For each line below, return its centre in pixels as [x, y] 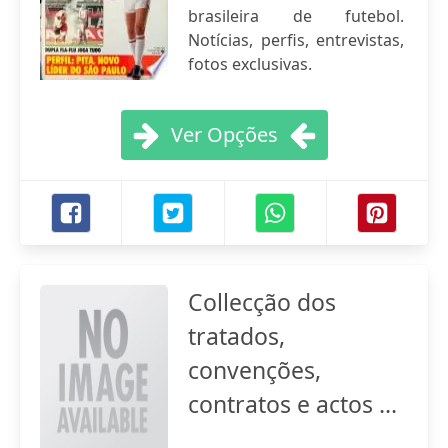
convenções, [254, 370]
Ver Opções [224, 134]
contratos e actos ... [292, 404]
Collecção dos [262, 302]
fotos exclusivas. [250, 64]
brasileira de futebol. [296, 16]
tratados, [236, 336]
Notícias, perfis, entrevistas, [296, 40]
